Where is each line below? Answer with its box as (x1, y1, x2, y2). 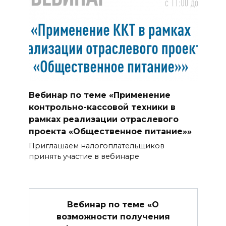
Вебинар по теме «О (67, 199, 159, 209)
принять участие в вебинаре (28, 152, 139, 161)
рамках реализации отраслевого (28, 115, 179, 125)
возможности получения (56, 211, 170, 221)
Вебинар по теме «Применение (28, 90, 171, 100)
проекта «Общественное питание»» (28, 127, 192, 137)
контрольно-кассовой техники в (28, 102, 176, 112)
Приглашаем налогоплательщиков (28, 141, 164, 151)
